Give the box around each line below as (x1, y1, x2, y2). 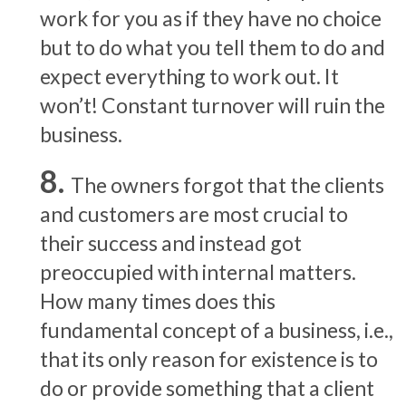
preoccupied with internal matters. (40, 258, 356, 285)
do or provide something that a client (40, 374, 374, 401)
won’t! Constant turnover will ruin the (40, 92, 385, 118)
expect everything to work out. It (40, 63, 339, 89)
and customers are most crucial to (40, 200, 348, 227)
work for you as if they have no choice (40, 5, 382, 31)
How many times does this (40, 287, 275, 314)
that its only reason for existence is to (40, 345, 378, 372)
